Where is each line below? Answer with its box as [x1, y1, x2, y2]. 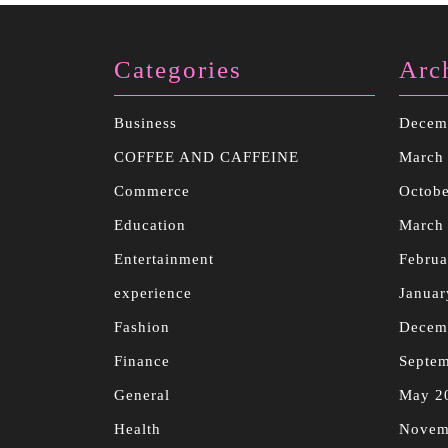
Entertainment [114, 250, 214, 267]
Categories [114, 55, 242, 83]
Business [114, 114, 177, 131]
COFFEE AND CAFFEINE [114, 148, 299, 165]
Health [114, 420, 161, 437]
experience [114, 284, 192, 301]
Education [114, 216, 186, 233]
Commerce [114, 182, 190, 199]
